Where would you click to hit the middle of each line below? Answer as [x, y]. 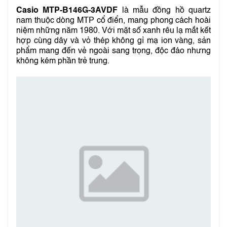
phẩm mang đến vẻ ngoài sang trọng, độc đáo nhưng [113, 51]
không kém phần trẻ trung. [63, 61]
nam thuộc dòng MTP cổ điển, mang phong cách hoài [113, 21]
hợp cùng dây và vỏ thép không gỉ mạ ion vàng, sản [113, 41]
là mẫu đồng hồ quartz [164, 11]
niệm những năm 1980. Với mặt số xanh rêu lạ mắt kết [113, 31]
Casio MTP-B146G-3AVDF [67, 11]
